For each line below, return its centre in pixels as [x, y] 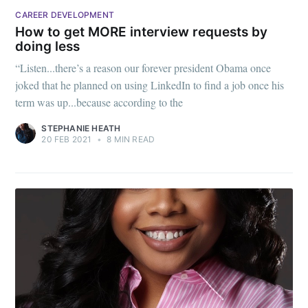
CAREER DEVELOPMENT [65, 14]
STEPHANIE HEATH [81, 128]
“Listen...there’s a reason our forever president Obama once [143, 67]
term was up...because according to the [99, 102]
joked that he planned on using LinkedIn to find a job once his [150, 85]
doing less [48, 47]
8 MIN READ [130, 139]
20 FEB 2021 [67, 139]
